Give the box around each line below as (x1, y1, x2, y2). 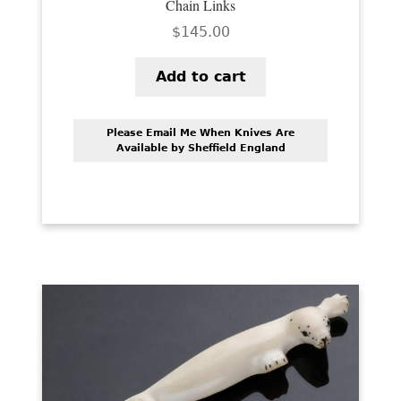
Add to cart (155, 67, 246, 85)
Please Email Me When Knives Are (107, 127, 294, 140)
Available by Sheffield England (115, 142, 286, 155)
